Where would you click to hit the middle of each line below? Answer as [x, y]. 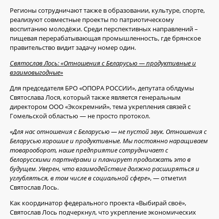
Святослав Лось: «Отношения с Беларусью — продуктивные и [103, 63]
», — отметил [167, 178]
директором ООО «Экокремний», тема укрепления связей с [100, 107]
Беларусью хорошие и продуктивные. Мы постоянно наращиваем [109, 141]
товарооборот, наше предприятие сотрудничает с [89, 150]
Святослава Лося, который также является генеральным [95, 98]
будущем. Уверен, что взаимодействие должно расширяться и [105, 169]
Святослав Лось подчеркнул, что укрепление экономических [103, 212]
